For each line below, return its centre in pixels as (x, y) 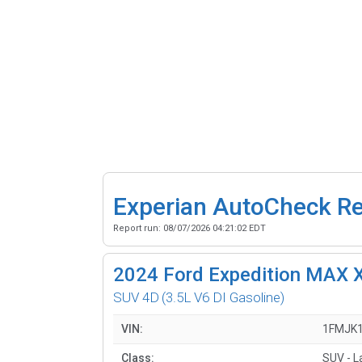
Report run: (138, 228)
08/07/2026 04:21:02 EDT (215, 228)
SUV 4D (136, 297)
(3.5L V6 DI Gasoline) (223, 297)
